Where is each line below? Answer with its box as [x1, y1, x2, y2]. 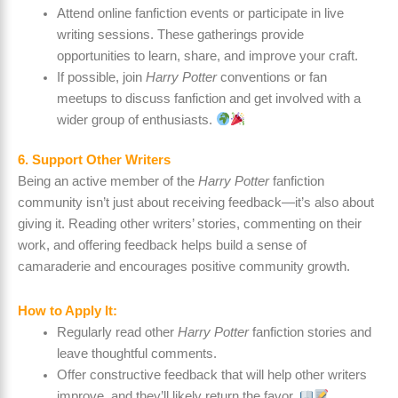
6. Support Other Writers [18, 153, 171, 168]
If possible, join [56, 69, 146, 84]
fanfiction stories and [248, 324, 371, 339]
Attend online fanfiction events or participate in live [56, 5, 344, 20]
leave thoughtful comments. [56, 346, 217, 361]
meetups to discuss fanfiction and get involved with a [56, 91, 361, 106]
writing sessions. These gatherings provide [56, 27, 304, 42]
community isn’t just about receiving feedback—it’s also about [18, 195, 374, 211]
